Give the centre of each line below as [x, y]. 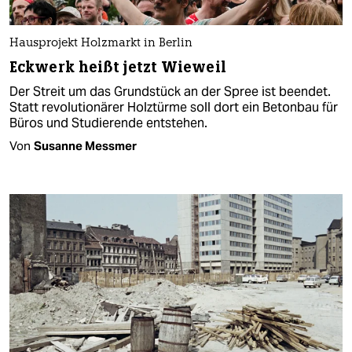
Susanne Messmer [85, 146]
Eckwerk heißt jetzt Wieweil [118, 68]
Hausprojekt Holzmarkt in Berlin [101, 44]
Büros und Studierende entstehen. [108, 123]
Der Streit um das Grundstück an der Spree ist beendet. [170, 92]
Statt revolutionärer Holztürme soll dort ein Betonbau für [174, 108]
